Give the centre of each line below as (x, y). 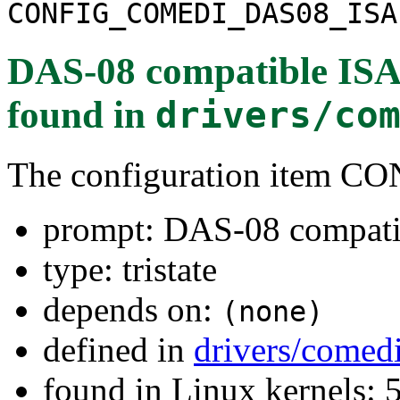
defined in (118, 349)
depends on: (132, 309)
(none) (272, 311)
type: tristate (130, 269)
